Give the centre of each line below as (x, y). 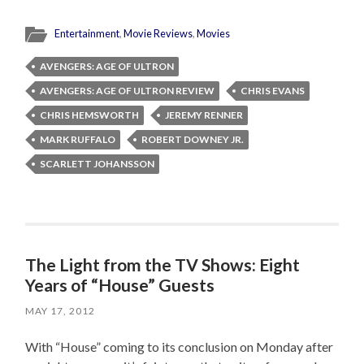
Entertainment (87, 34)
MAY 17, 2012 (61, 311)
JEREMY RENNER (204, 115)
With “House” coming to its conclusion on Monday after (180, 347)
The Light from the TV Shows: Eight (163, 265)
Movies (214, 34)
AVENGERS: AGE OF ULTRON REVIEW (128, 91)
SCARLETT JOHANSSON (97, 164)
